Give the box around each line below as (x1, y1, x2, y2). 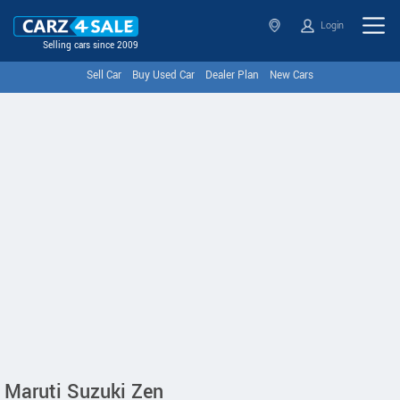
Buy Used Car (132, 68, 195, 83)
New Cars (270, 68, 313, 83)
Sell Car (87, 68, 121, 83)
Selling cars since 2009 (43, 39, 138, 52)
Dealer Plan (205, 68, 259, 83)
